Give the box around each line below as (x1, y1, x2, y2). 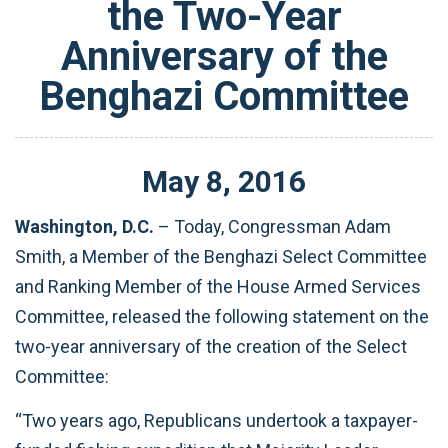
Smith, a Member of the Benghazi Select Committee (15, 245, 427, 267)
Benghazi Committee (39, 73, 409, 120)
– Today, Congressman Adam (158, 215, 391, 237)
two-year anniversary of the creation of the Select (15, 335, 407, 357)
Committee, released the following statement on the (15, 305, 429, 327)
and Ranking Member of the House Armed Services (15, 275, 421, 297)
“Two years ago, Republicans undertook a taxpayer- (15, 410, 418, 431)
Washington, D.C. (15, 215, 158, 237)
